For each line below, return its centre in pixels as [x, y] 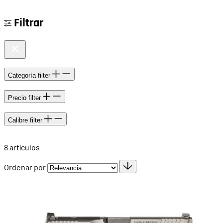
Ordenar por [26, 167]
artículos [24, 147]
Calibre [19, 120]
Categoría [23, 76]
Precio [18, 98]
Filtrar [29, 23]
